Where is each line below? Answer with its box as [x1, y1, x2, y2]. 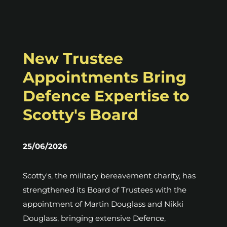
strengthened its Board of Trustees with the [23, 184, 186, 195]
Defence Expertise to [23, 86, 190, 105]
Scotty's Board [23, 105, 138, 124]
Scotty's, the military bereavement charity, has [23, 170, 196, 180]
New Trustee [23, 49, 123, 68]
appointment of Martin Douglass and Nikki [23, 199, 183, 209]
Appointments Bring [23, 67, 186, 87]
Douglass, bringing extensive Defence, [23, 213, 166, 223]
